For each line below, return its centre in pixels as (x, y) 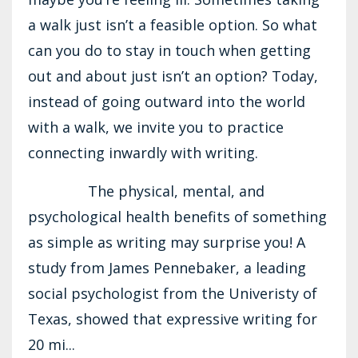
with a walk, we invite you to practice (156, 127)
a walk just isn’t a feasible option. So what (173, 24)
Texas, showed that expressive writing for (173, 318)
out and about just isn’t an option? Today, (173, 76)
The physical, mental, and (146, 191)
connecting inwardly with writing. (143, 152)
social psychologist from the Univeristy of (173, 293)
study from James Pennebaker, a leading (167, 267)
